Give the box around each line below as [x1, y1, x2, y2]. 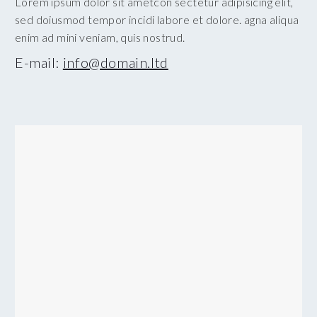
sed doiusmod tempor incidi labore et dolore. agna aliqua [15, 12, 299, 26]
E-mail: [15, 53, 63, 71]
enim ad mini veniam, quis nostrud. [15, 30, 185, 44]
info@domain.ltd [62, 53, 168, 71]
